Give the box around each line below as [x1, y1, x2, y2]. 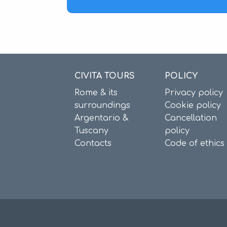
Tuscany [74, 126, 108, 135]
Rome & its [74, 88, 118, 97]
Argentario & [74, 113, 128, 123]
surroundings [74, 101, 130, 110]
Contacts [74, 139, 111, 148]
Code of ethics [164, 139, 224, 148]
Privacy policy [164, 88, 223, 97]
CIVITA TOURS [74, 71, 135, 81]
